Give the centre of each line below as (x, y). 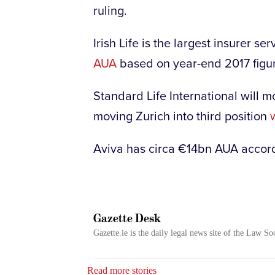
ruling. (110, 11)
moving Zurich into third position (182, 116)
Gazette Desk (127, 218)
